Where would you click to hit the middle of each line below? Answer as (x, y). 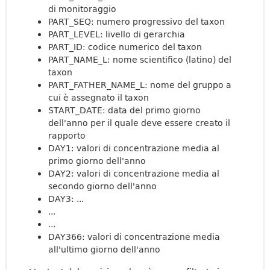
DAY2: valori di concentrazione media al (134, 173)
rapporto (67, 135)
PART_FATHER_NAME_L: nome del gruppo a (140, 85)
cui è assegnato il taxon (99, 97)
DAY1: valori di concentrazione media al (134, 148)
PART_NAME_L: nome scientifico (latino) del (140, 59)
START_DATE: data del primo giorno (124, 110)
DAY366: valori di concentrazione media (134, 237)
